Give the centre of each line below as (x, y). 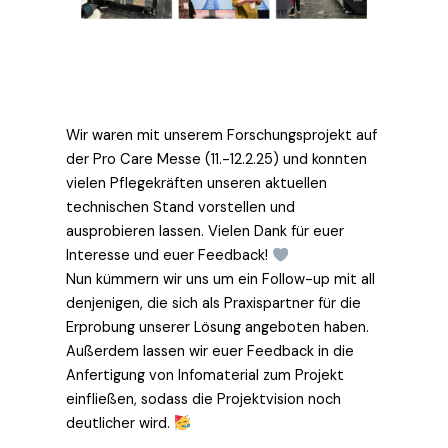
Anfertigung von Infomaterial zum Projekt (205, 376)
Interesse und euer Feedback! (169, 256)
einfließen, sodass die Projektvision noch (203, 400)
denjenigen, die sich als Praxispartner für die (213, 304)
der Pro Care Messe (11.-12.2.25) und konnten (216, 160)
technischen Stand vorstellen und (180, 208)
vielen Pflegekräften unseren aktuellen (196, 184)
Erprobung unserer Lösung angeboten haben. (217, 328)
